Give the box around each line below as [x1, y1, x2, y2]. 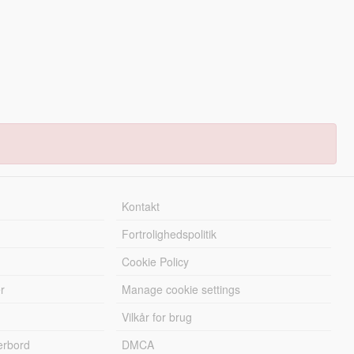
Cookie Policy [122, 254, 190, 269]
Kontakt [122, 198, 160, 214]
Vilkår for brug [122, 309, 193, 325]
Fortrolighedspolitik [122, 226, 217, 242]
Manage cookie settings [122, 281, 241, 297]
